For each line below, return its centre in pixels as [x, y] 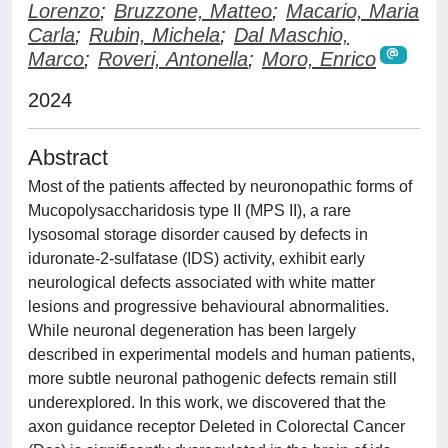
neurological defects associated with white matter [201, 282]
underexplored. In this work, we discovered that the [207, 402]
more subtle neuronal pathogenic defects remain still [212, 378]
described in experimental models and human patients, [221, 354]
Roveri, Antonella [173, 58]
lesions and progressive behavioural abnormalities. [208, 306]
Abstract [68, 157]
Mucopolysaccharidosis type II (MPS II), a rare [189, 210]
